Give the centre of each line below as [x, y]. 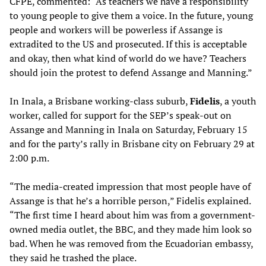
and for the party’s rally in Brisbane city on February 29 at [132, 143]
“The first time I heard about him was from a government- [132, 215]
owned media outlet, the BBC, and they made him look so [131, 229]
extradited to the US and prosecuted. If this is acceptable [128, 44]
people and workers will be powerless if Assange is [116, 29]
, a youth [238, 101]
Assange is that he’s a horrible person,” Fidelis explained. [130, 200]
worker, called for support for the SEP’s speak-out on [121, 115]
